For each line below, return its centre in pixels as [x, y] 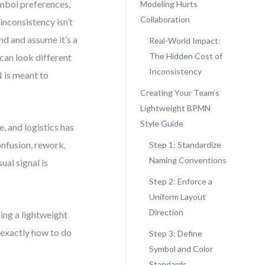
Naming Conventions [188, 160]
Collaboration [165, 19]
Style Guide [161, 123]
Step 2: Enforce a [180, 181]
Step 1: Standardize [185, 145]
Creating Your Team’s [180, 93]
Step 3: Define [175, 233]
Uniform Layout [177, 197]
